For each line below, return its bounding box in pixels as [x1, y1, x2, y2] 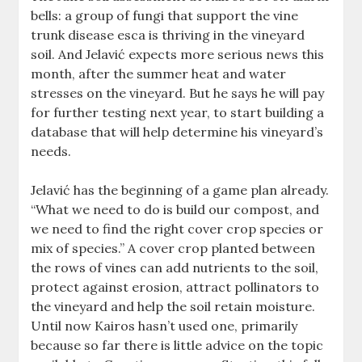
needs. [31, 143, 72, 160]
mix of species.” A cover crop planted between [31, 240, 316, 257]
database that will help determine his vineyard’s [31, 124, 324, 141]
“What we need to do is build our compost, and [31, 201, 320, 218]
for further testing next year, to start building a [31, 104, 325, 121]
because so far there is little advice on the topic [31, 337, 324, 354]
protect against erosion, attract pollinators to [31, 279, 320, 296]
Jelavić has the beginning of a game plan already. [31, 182, 330, 199]
